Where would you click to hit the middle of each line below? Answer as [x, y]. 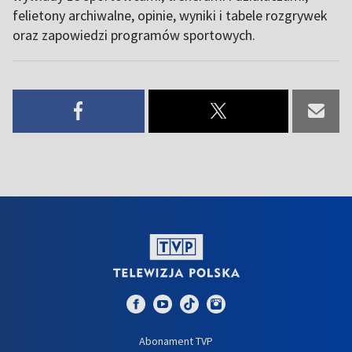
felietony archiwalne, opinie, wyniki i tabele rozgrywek [170, 15]
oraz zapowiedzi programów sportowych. [134, 35]
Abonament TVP [176, 341]
